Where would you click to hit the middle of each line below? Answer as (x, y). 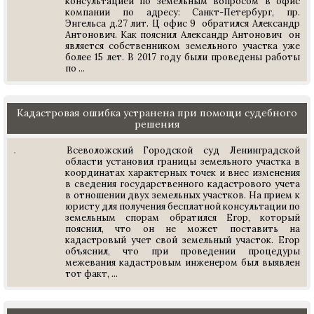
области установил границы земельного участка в (183, 162)
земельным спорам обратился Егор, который (183, 218)
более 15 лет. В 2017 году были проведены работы (183, 57)
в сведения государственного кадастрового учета (183, 184)
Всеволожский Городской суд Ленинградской (183, 150)
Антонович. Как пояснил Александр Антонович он (183, 35)
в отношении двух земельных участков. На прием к (183, 195)
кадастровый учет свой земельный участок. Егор (183, 240)
